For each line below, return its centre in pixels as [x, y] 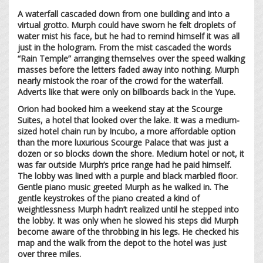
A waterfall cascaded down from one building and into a [124, 14]
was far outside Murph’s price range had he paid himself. [124, 164]
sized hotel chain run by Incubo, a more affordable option [127, 131]
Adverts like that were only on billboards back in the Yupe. [128, 92]
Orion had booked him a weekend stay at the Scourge [120, 109]
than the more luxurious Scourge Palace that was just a [123, 142]
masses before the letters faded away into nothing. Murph [128, 69]
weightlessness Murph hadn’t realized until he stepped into [128, 209]
